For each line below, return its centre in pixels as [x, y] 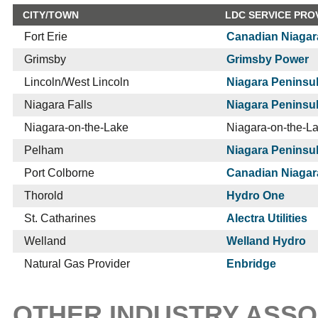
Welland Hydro [266, 241]
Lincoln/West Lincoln [77, 82]
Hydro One [256, 196]
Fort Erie [46, 37]
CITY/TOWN [51, 15]
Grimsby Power [268, 59]
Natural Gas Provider [77, 264]
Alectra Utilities [267, 218]
